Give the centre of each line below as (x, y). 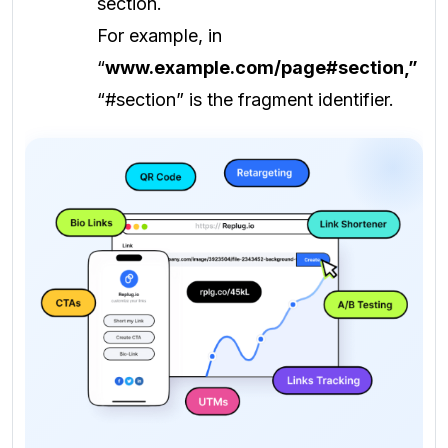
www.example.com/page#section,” (261, 67)
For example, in (159, 35)
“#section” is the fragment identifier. (245, 99)
